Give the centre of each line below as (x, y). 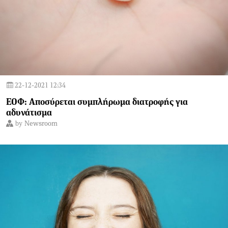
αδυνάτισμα (29, 113)
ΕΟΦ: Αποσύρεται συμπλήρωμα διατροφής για (97, 102)
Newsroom (41, 124)
